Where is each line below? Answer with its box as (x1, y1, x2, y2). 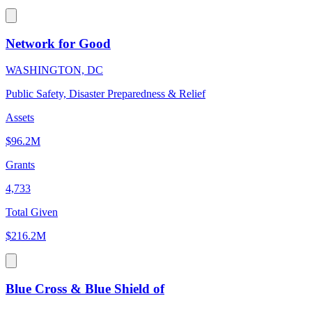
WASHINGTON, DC (6, 64, 103, 77)
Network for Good (6, 36, 111, 51)
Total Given (6, 206, 58, 219)
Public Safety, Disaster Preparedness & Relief (6, 88, 205, 100)
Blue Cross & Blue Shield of (6, 281, 164, 297)
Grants (6, 159, 35, 171)
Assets (6, 111, 34, 124)
